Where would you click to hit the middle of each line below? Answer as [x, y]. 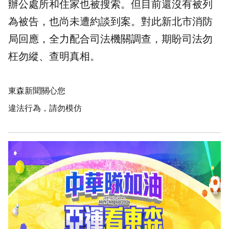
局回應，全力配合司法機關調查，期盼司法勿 [110, 39]
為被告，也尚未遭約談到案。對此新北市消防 [110, 22]
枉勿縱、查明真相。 [54, 56]
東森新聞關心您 [37, 91]
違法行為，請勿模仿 [45, 108]
